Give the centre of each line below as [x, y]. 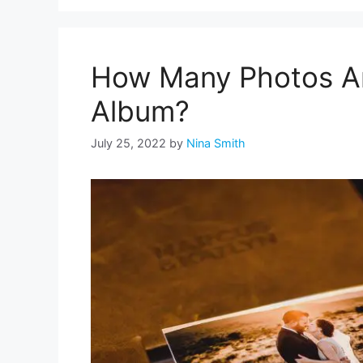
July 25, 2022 [128, 143]
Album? [140, 111]
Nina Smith [216, 143]
